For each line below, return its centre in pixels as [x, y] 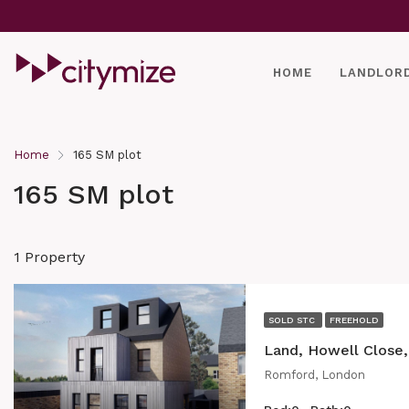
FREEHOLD [354, 320]
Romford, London [315, 374]
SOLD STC [293, 320]
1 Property [49, 257]
